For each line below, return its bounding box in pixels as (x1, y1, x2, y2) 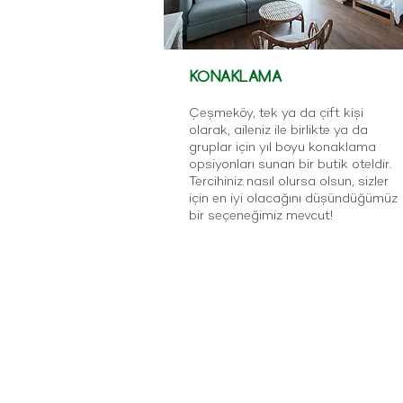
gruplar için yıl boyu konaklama (189, 139, 376, 155)
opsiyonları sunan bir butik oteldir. (189, 157, 391, 172)
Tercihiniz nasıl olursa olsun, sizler (189, 174, 389, 189)
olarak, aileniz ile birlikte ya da (189, 122, 368, 138)
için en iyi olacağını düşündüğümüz (189, 191, 398, 206)
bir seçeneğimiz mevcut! (189, 208, 333, 223)
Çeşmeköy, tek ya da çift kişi (189, 105, 363, 121)
